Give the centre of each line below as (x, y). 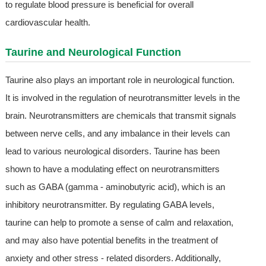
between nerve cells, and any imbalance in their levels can (117, 134)
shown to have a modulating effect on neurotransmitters (112, 169)
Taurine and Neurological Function (93, 53)
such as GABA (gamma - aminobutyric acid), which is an (115, 187)
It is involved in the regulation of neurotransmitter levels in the (122, 98)
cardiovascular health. (47, 23)
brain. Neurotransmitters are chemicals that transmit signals (121, 116)
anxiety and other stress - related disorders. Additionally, (113, 258)
